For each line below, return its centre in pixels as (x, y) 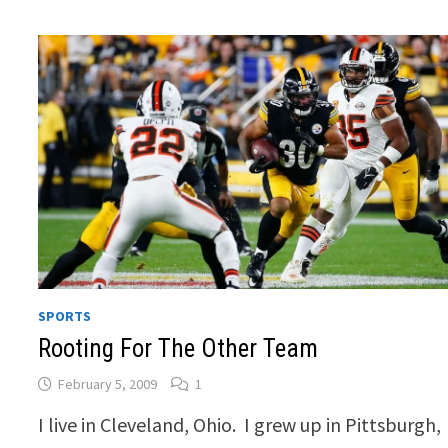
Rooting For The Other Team (178, 348)
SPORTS (65, 315)
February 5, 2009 (108, 383)
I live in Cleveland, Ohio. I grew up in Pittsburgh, (240, 424)
